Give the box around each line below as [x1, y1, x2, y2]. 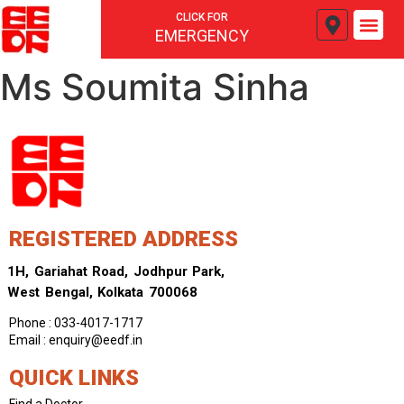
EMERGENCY [155, 26, 249, 45]
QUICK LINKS [9, 364, 139, 390]
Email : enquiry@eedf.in [9, 332, 142, 347]
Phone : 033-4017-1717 [9, 315, 142, 330]
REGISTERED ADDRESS [9, 225, 238, 252]
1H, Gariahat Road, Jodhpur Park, [7, 262, 225, 280]
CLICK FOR [176, 11, 228, 23]
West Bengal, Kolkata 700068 [7, 283, 197, 300]
